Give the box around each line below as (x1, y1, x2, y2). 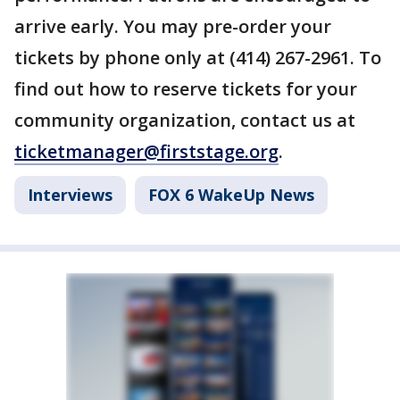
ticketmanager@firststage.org (14, 139, 279, 163)
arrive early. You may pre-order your (14, 14, 331, 38)
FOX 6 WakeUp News (148, 184, 314, 205)
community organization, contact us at (14, 108, 355, 132)
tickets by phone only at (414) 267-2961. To (14, 46, 381, 70)
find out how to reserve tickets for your (14, 77, 357, 101)
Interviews (28, 184, 112, 205)
